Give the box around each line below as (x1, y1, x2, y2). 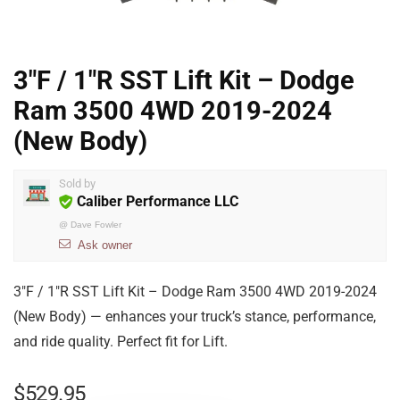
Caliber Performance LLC (77, 193, 238, 210)
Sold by (59, 177, 96, 190)
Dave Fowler (71, 220, 121, 229)
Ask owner (78, 238, 132, 252)
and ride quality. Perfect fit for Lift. (13, 333, 228, 350)
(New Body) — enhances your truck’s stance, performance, (13, 308, 376, 325)
